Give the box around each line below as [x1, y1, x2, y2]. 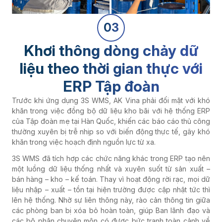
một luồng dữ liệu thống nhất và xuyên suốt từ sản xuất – [12, 164, 210, 173]
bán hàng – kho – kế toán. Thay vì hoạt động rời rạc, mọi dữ [12, 174, 210, 183]
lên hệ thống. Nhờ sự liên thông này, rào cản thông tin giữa [12, 195, 210, 204]
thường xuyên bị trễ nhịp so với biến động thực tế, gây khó [12, 127, 210, 136]
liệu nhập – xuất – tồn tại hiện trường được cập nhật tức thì [12, 185, 210, 194]
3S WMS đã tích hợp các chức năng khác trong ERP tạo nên [12, 154, 210, 163]
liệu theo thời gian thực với [19, 59, 203, 77]
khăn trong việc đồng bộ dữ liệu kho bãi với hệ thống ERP [12, 106, 210, 115]
